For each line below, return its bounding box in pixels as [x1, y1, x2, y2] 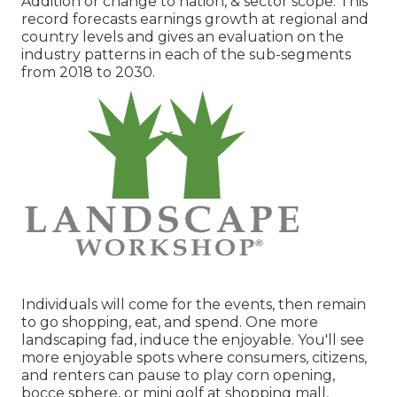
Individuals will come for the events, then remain [21, 296, 366, 314]
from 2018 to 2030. [21, 64, 155, 82]
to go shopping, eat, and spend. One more [21, 314, 318, 331]
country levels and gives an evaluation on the [21, 28, 344, 46]
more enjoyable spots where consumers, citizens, [21, 349, 367, 367]
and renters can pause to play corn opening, [21, 367, 335, 385]
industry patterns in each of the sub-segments [21, 46, 351, 64]
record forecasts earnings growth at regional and [21, 11, 369, 28]
